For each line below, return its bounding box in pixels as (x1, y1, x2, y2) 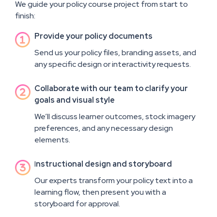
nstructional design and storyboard (36, 159, 172, 170)
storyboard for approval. (34, 199, 120, 209)
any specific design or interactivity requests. (34, 59, 191, 70)
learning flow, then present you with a (34, 187, 166, 198)
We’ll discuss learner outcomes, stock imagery (34, 111, 195, 122)
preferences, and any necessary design (34, 123, 173, 134)
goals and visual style (34, 95, 115, 106)
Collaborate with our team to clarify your (34, 83, 188, 94)
